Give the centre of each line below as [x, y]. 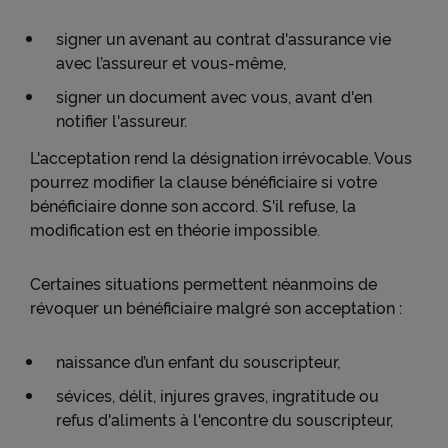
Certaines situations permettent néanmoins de [203, 283]
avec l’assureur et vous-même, [171, 62]
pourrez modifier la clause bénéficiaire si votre [203, 181]
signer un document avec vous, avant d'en [214, 96]
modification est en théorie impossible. [177, 229]
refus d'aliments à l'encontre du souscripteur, [224, 419]
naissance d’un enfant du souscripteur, [198, 361]
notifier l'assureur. [121, 120]
